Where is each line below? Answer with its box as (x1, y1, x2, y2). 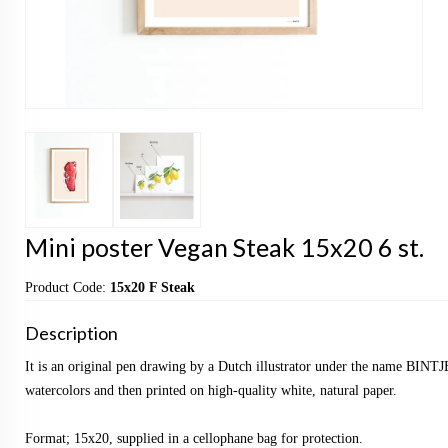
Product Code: (25, 280, 110, 296)
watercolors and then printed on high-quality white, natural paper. (25, 383, 397, 399)
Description (25, 322, 118, 345)
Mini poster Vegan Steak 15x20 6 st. (25, 232, 424, 263)
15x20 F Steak (110, 280, 195, 296)
